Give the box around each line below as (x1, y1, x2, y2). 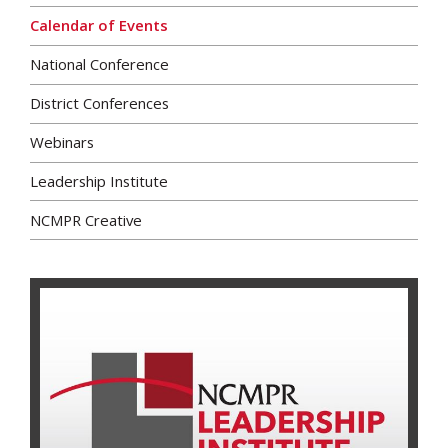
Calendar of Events (30, 15, 168, 36)
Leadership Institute (30, 171, 168, 192)
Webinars (30, 132, 94, 153)
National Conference (30, 54, 169, 75)
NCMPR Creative (30, 209, 142, 230)
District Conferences (30, 93, 169, 114)
